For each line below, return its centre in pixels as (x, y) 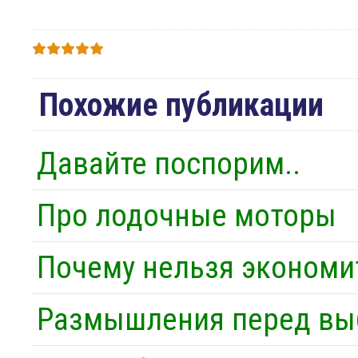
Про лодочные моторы (187, 216)
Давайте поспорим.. (169, 164)
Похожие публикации (181, 105)
